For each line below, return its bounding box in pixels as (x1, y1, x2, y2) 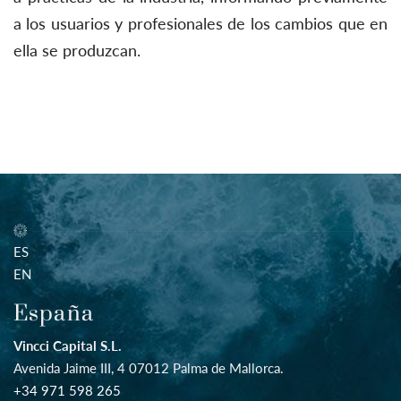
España (13, 300, 94, 327)
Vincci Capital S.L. (13, 337, 122, 354)
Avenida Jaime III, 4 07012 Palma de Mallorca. (13, 360, 284, 376)
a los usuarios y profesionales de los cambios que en (13, 13, 388, 33)
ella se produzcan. (13, 40, 141, 60)
